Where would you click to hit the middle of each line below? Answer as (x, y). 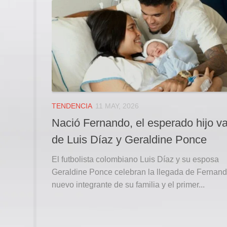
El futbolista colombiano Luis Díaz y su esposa (135, 159)
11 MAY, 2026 (117, 106)
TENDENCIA (72, 106)
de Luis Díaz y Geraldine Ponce (129, 139)
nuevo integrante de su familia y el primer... (128, 184)
